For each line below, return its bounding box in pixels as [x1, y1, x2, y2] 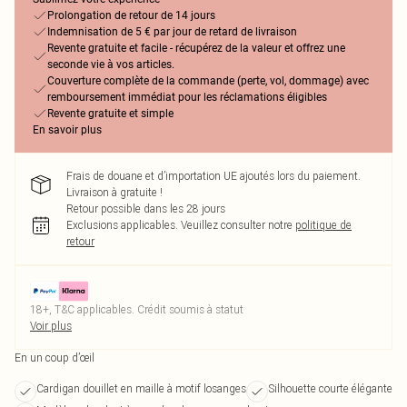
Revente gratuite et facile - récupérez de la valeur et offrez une [47, 42, 345, 55]
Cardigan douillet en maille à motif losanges [36, 382, 246, 395]
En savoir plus [33, 124, 102, 136]
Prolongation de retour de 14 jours [47, 9, 215, 22]
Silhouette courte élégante [268, 382, 392, 395]
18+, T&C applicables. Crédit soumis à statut [30, 303, 243, 316]
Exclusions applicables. [66, 218, 178, 232]
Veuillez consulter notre [181, 218, 293, 232]
